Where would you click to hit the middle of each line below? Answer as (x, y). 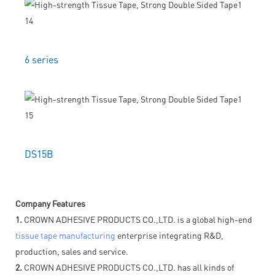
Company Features (50, 203)
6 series (41, 59)
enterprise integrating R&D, (169, 235)
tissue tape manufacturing (65, 235)
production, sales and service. (72, 251)
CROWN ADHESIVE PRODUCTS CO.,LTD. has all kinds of (128, 267)
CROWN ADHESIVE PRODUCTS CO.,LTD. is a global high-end (137, 219)
